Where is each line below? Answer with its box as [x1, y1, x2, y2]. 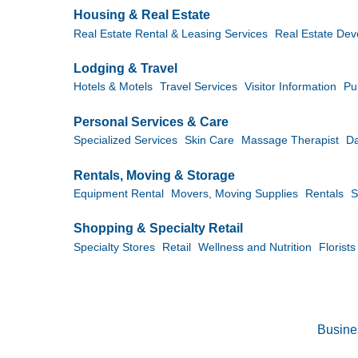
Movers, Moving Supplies [171, 188, 298, 201]
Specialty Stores [74, 241, 155, 253]
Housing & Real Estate [74, 8, 210, 22]
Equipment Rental [74, 188, 164, 201]
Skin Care [185, 134, 234, 147]
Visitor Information [245, 81, 336, 93]
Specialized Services [74, 134, 177, 147]
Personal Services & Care [74, 114, 229, 129]
